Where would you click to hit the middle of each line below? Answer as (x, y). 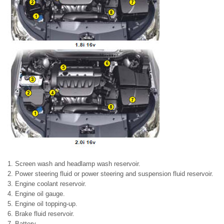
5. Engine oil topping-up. (42, 204)
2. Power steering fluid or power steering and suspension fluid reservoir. (110, 174)
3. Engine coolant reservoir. (47, 184)
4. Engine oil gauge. (36, 194)
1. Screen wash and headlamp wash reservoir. (74, 164)
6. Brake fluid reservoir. (41, 214)
